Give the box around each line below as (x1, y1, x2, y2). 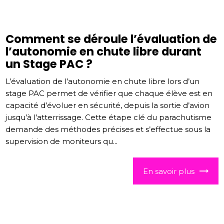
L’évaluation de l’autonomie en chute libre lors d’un (5, 76, 200, 86)
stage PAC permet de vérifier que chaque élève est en (5, 88, 213, 98)
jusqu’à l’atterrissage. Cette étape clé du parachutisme (5, 112, 212, 122)
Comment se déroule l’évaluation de (5, 31, 217, 47)
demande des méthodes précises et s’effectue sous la (5, 124, 211, 134)
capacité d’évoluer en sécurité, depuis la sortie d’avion (5, 100, 210, 110)
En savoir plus (142, 166, 194, 176)
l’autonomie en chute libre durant (5, 43, 202, 60)
